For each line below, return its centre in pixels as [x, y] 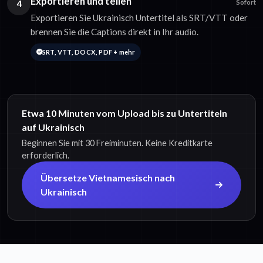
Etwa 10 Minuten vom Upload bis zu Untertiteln [124, 113]
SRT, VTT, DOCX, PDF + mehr [89, 52]
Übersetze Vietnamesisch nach [108, 178]
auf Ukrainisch [53, 127]
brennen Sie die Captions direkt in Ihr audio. [114, 32]
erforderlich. [45, 156]
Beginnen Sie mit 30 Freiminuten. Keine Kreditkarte [117, 143]
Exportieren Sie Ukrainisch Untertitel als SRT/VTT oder [139, 18]
